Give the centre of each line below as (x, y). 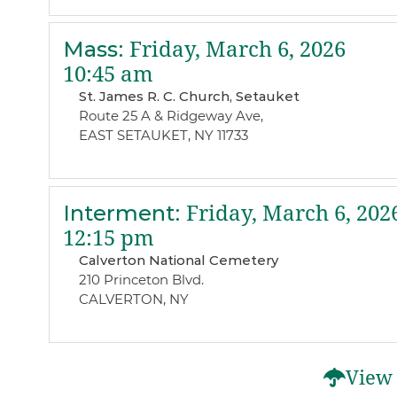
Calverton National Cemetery (178, 260)
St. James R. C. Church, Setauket (189, 97)
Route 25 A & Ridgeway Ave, (171, 116)
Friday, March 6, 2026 (234, 50)
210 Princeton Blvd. (141, 279)
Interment (118, 213)
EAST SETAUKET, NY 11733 (163, 136)
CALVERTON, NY (133, 299)
